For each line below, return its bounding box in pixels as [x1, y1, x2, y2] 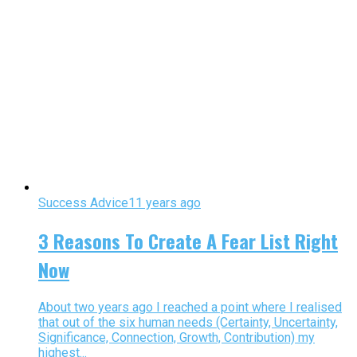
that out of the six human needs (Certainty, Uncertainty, [38, 314, 338, 330]
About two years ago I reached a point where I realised [38, 299, 342, 315]
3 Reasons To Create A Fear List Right [38, 226, 338, 255]
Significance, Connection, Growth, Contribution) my [38, 329, 315, 345]
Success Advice [38, 194, 128, 210]
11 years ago [128, 194, 201, 210]
